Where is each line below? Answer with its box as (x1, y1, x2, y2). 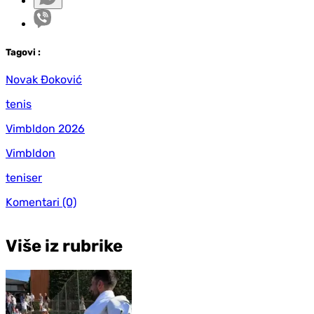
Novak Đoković (6, 72, 82, 86)
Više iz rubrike (6, 235, 123, 256)
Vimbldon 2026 (6, 121, 85, 135)
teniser (6, 170, 42, 184)
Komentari (6, 195, 60, 209)
